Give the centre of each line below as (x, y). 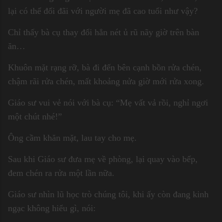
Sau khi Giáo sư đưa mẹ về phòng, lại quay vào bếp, (103, 159)
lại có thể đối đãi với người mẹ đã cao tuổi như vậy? (103, 11)
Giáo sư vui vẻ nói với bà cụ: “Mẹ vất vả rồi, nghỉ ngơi (108, 102)
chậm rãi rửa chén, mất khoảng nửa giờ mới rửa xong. (106, 81)
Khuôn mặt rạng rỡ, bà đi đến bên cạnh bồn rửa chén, (105, 67)
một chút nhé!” (35, 116)
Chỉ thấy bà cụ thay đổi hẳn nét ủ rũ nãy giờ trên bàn (104, 32)
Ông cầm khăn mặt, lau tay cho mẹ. (72, 138)
